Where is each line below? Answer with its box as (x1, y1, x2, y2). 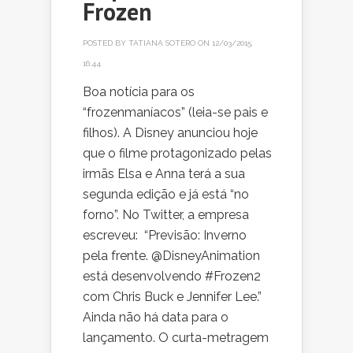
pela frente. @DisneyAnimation (83, 248, 260, 264)
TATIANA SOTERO (128, 39, 195, 48)
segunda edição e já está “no (83, 187, 249, 203)
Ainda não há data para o (83, 310, 229, 325)
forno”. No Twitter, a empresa (83, 207, 249, 223)
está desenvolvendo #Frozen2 (83, 269, 261, 284)
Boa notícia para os (83, 84, 195, 100)
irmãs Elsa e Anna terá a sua (83, 166, 245, 182)
